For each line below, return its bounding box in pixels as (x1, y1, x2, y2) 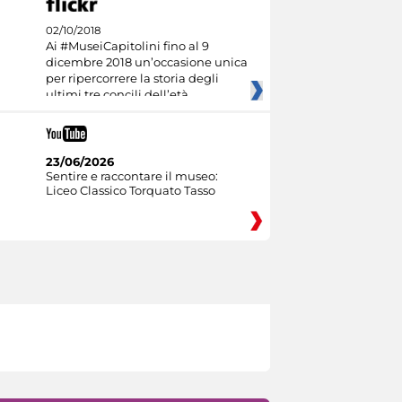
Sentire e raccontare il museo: (45, 168, 218, 183)
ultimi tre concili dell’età (45, 86, 188, 101)
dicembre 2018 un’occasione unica (45, 54, 248, 69)
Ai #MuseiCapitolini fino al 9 (45, 38, 209, 53)
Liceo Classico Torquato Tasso (45, 182, 215, 197)
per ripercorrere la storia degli (45, 70, 219, 85)
